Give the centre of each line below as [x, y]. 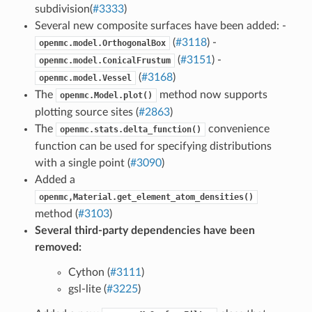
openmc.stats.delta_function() [130, 129]
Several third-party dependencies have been [145, 230]
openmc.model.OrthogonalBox [102, 43]
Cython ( [89, 272]
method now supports [212, 94]
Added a [55, 179]
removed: [58, 247]
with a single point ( [82, 163]
